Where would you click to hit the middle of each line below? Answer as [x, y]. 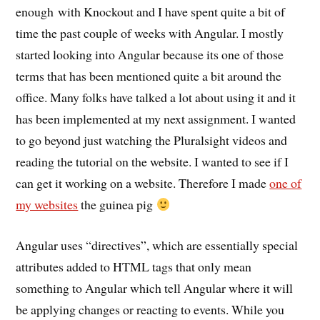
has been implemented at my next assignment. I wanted [156, 118]
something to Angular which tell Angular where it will [155, 287]
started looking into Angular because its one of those [150, 54]
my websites [47, 204]
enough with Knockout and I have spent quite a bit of [151, 11]
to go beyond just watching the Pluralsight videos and [152, 140]
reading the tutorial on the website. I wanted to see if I [152, 161]
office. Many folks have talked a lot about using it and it [156, 97]
